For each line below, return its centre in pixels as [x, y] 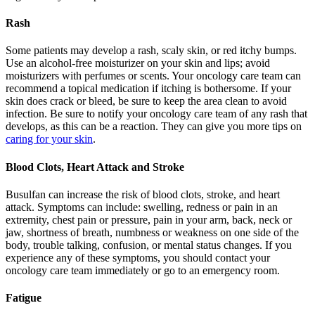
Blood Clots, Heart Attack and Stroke [95, 167]
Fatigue [24, 298]
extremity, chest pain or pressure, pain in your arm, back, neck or [149, 219]
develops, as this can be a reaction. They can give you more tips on [154, 127]
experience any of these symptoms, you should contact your [138, 257]
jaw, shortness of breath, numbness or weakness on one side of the [152, 232]
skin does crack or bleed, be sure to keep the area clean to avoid [146, 101]
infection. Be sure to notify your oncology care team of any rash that [156, 114]
